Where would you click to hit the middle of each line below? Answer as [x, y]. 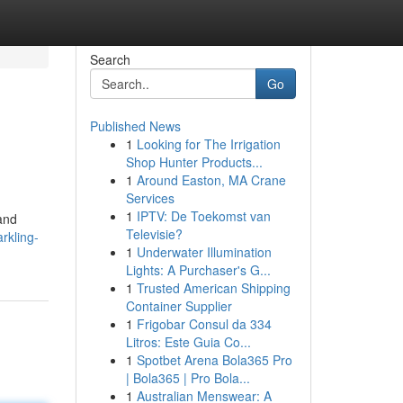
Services [150, 198]
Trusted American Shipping [213, 288]
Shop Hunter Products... [194, 162]
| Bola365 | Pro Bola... [188, 378]
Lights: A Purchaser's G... [198, 270]
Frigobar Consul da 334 [204, 324]
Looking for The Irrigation [208, 144]
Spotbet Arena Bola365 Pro [214, 360]
